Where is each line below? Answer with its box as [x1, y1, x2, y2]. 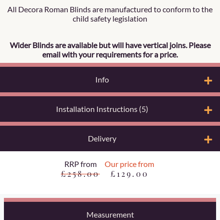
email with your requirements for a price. [42, 50, 178, 59]
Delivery [88, 134, 116, 143]
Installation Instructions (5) [56, 104, 148, 114]
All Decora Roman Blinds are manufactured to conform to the [7, 4, 213, 14]
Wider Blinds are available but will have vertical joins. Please [9, 40, 211, 50]
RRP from [64, 159, 97, 169]
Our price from [105, 159, 155, 169]
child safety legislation [73, 14, 147, 24]
